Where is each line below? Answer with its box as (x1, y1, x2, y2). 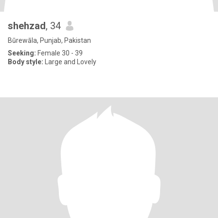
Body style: (8, 58, 43, 66)
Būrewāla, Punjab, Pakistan (8, 36, 91, 44)
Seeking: (8, 49, 36, 57)
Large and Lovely (43, 58, 96, 66)
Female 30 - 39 (36, 49, 83, 57)
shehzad (8, 20, 46, 32)
